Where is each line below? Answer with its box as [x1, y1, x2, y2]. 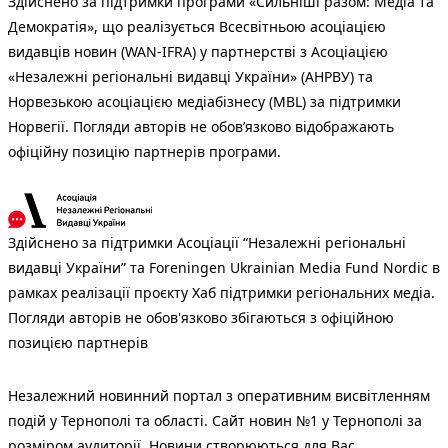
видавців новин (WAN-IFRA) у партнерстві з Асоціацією [8, 41, 388, 61]
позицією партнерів [8, 332, 148, 352]
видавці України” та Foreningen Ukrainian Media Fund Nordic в [8, 257, 440, 277]
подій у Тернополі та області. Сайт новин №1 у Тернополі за [8, 410, 422, 430]
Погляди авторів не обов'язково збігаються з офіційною [8, 307, 394, 327]
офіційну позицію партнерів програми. [8, 141, 281, 161]
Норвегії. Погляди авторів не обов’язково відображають [8, 116, 394, 136]
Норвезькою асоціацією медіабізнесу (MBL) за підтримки [8, 91, 401, 111]
